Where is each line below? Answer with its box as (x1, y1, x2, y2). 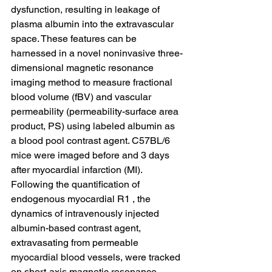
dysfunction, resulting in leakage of (11, 4, 162, 15)
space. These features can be (11, 33, 139, 44)
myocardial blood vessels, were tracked (11, 251, 183, 263)
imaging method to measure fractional (11, 76, 175, 88)
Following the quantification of (11, 178, 142, 190)
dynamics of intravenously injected (11, 208, 161, 219)
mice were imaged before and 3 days (11, 149, 172, 161)
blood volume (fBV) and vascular (11, 91, 154, 103)
